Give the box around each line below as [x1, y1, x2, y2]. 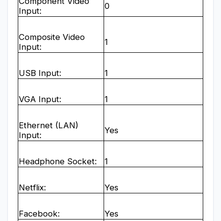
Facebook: [19, 208, 60, 219]
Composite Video [19, 32, 85, 42]
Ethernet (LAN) [19, 120, 78, 130]
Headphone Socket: [19, 156, 97, 166]
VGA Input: [19, 94, 61, 104]
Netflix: [19, 182, 46, 192]
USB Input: [19, 68, 61, 78]
